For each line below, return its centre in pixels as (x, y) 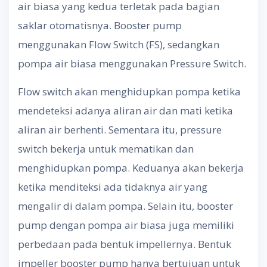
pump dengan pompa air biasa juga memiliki (126, 225)
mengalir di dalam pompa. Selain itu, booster (125, 206)
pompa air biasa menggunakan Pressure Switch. (132, 63)
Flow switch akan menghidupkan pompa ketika (129, 91)
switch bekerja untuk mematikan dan (106, 148)
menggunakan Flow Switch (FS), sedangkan (119, 44)
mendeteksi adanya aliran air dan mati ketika (125, 110)
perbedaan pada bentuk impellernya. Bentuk (125, 244)
